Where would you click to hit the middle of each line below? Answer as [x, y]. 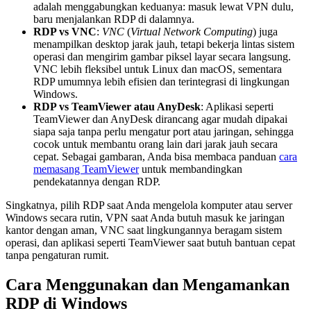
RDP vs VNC [65, 31]
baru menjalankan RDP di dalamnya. [114, 19]
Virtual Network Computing [192, 31]
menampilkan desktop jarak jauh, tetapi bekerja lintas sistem [164, 44]
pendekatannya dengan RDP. [97, 181]
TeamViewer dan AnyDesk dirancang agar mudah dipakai [160, 119]
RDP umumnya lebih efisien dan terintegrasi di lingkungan [161, 81]
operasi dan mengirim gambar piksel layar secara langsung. [162, 56]
